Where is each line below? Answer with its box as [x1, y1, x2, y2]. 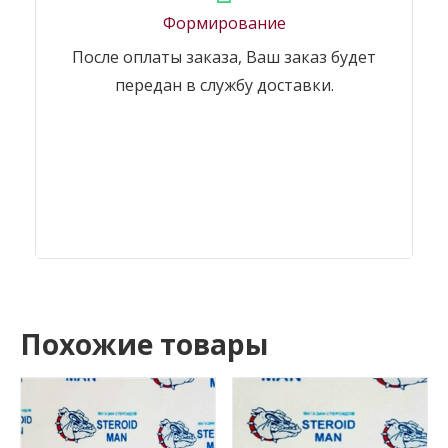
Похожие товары [20, 325, 268, 364]
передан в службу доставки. [114, 74, 334, 97]
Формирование [162, 12, 286, 35]
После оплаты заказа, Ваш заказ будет [72, 46, 376, 69]
